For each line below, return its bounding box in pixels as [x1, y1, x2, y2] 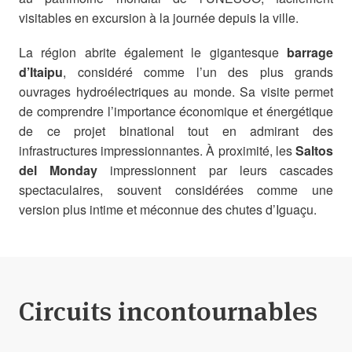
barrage [278, 43, 334, 62]
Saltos [295, 141, 333, 160]
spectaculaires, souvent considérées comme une [19, 181, 333, 200]
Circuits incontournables [19, 295, 317, 329]
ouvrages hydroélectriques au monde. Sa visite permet [19, 82, 333, 101]
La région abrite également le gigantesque [19, 43, 279, 62]
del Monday [19, 161, 98, 180]
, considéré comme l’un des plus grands [63, 63, 333, 82]
